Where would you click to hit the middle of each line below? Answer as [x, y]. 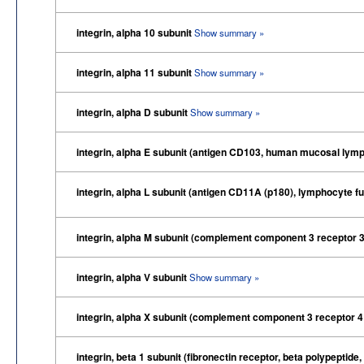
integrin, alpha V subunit [133, 277]
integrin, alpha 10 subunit [135, 32]
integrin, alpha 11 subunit [135, 72]
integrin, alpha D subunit [133, 112]
